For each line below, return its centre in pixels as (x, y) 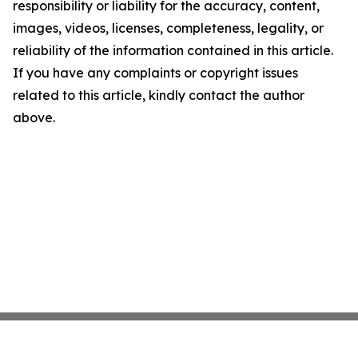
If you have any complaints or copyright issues (155, 73)
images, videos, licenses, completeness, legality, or (168, 28)
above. (34, 118)
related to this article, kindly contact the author (159, 95)
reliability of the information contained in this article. (173, 51)
